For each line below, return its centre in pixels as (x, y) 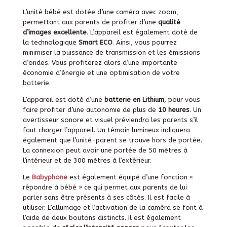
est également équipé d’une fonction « (130, 177)
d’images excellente (54, 32)
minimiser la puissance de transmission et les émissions (111, 52)
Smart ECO (95, 42)
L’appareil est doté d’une (63, 99)
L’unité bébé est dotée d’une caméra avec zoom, (100, 12)
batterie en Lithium (134, 99)
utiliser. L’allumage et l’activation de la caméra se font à (112, 207)
